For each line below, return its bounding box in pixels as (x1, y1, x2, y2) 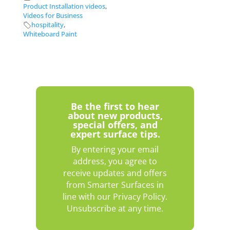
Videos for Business (23, 11, 83, 20)
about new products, (67, 109, 163, 122)
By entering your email (71, 143, 159, 155)
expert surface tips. (70, 127, 160, 140)
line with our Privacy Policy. (63, 190, 167, 202)
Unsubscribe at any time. (67, 202, 163, 214)
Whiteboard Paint (23, 29, 77, 39)
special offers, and (72, 118, 158, 131)
